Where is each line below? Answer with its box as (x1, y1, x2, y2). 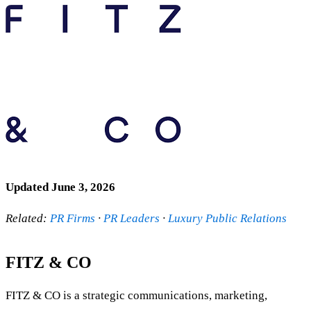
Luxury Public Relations (168, 211, 287, 225)
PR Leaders (103, 211, 160, 225)
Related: (6, 211, 50, 225)
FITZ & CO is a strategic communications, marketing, (6, 288, 267, 302)
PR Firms (50, 211, 95, 225)
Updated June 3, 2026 (6, 180, 115, 194)
